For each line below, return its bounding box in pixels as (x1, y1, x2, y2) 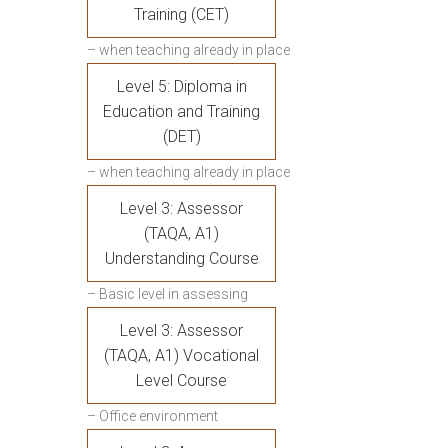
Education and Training (103, 102, 260, 121)
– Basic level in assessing (87, 286, 248, 302)
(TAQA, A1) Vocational (104, 346, 259, 365)
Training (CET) (134, 5, 229, 24)
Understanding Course (104, 249, 259, 268)
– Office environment (87, 408, 218, 424)
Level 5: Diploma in (116, 77, 247, 96)
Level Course (136, 371, 227, 390)
